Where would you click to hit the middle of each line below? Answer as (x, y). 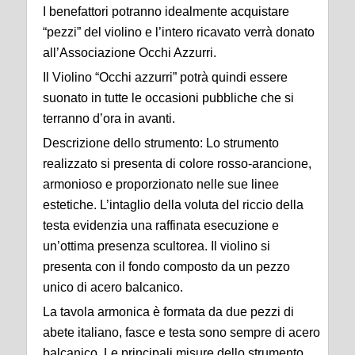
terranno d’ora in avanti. (109, 118)
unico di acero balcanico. (113, 287)
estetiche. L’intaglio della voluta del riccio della (173, 205)
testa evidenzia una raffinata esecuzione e (161, 225)
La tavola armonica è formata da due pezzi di (168, 312)
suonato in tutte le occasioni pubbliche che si (168, 98)
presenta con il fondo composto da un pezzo (166, 267)
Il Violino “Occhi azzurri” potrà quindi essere (165, 77)
